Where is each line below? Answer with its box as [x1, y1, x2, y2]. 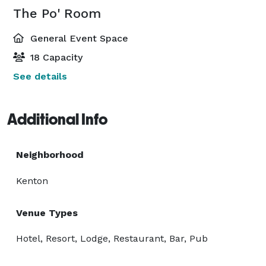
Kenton [16, 175, 48, 186]
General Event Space [27, 32, 128, 44]
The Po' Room [13, 5, 101, 21]
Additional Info [7, 110, 107, 128]
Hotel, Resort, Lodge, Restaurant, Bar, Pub [16, 232, 208, 244]
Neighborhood [16, 148, 84, 160]
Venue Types [16, 207, 78, 218]
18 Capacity [27, 51, 83, 63]
